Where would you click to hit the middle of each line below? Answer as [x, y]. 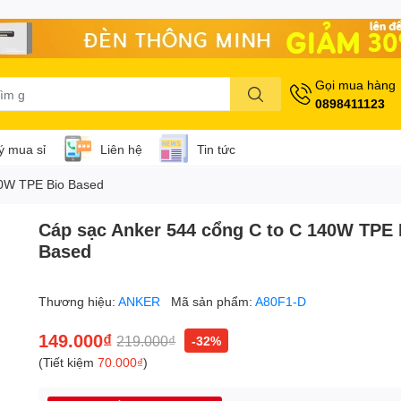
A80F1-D [281, 302]
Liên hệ [121, 149]
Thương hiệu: [79, 302]
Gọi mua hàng [355, 85]
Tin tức [216, 149]
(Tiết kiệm [68, 363]
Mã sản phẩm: [213, 302]
